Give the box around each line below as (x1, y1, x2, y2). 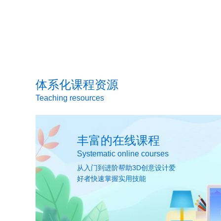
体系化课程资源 (36, 77, 118, 91)
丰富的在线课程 (76, 133, 160, 147)
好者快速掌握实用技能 (76, 174, 146, 183)
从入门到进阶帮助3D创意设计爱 (76, 163, 176, 172)
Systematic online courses (76, 149, 169, 158)
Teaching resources (36, 93, 104, 102)
